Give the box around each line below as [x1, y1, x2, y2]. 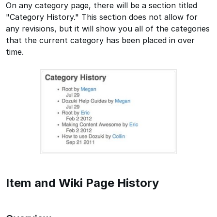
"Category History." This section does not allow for [6, 12, 198, 22]
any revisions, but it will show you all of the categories [6, 23, 210, 33]
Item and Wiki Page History [6, 176, 159, 190]
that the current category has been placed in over [6, 35, 195, 45]
